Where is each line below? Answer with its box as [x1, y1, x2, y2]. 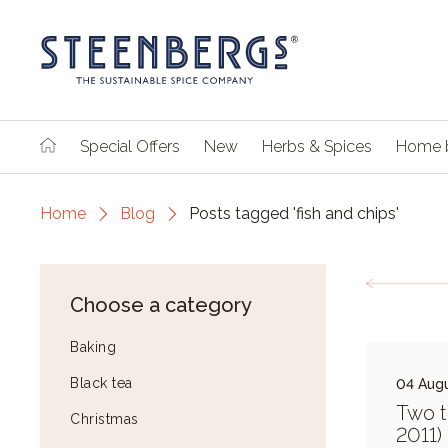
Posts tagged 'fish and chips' [189, 204, 399, 223]
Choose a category [70, 293, 252, 317]
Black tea [70, 375, 133, 391]
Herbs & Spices [262, 137, 372, 156]
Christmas [70, 411, 139, 427]
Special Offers [80, 137, 180, 156]
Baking [70, 339, 116, 355]
